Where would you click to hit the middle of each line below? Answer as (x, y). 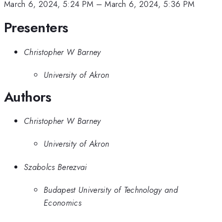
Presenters (36, 28)
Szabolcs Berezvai (55, 167)
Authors (28, 97)
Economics (62, 203)
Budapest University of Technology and (111, 190)
